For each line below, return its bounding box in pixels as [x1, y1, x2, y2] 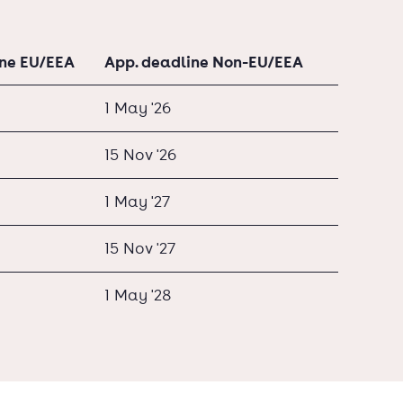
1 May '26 [104, 97, 171, 118]
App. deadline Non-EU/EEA [104, 50, 303, 72]
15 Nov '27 [104, 237, 175, 258]
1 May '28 [104, 284, 171, 305]
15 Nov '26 [104, 144, 176, 165]
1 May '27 [104, 191, 170, 211]
